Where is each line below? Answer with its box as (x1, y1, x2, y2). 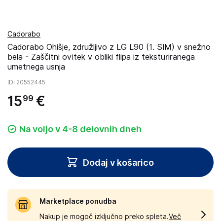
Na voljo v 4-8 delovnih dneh (19, 124, 142, 134)
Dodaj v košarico (83, 157, 154, 168)
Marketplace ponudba (39, 197, 116, 205)
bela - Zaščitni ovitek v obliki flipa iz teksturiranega (7, 52, 195, 62)
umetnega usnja (7, 62, 65, 72)
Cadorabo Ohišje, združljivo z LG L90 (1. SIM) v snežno (7, 42, 211, 52)
